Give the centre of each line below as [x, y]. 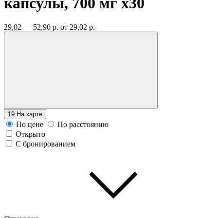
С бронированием [45, 144]
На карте [29, 114]
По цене [30, 124]
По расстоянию [83, 124]
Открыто [30, 134]
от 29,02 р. [78, 27]
